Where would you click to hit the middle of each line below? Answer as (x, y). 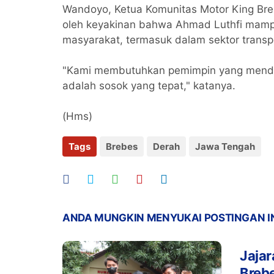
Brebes (122, 146)
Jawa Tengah (225, 146)
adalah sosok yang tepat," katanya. (149, 86)
